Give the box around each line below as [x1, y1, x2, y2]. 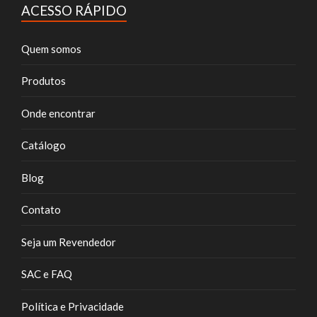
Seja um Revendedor [21, 235, 116, 248]
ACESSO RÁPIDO [21, 2, 127, 19]
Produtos [21, 74, 66, 88]
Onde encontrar [21, 106, 96, 120]
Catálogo [21, 139, 66, 152]
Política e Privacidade [21, 299, 124, 313]
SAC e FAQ [21, 267, 72, 281]
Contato [21, 203, 61, 217]
